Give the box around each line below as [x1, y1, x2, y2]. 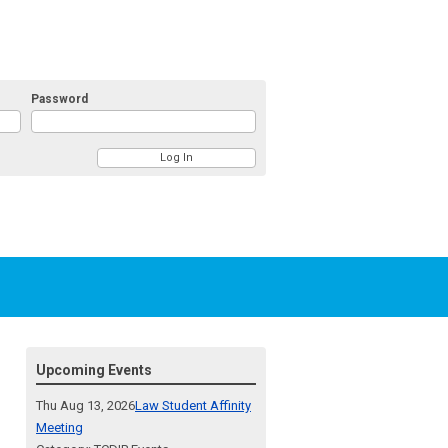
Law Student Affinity [135, 397, 251, 413]
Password [30, 92, 88, 107]
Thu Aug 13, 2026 [36, 397, 135, 413]
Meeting [36, 419, 83, 435]
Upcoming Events [36, 361, 152, 378]
